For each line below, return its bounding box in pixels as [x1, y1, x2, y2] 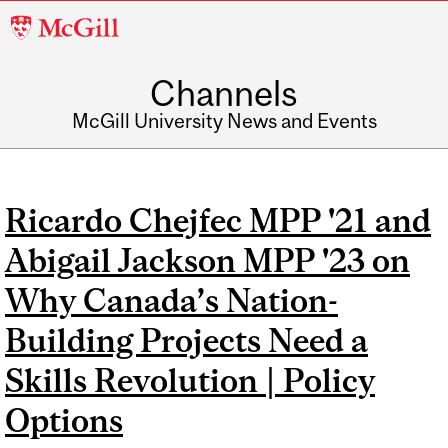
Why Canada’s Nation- [5, 282, 338, 320]
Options [5, 402, 123, 440]
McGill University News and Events [71, 109, 377, 133]
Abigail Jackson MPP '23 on [5, 242, 410, 280]
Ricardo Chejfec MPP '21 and [5, 202, 431, 240]
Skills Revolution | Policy [5, 362, 375, 400]
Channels [150, 73, 298, 114]
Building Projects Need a [5, 322, 368, 360]
